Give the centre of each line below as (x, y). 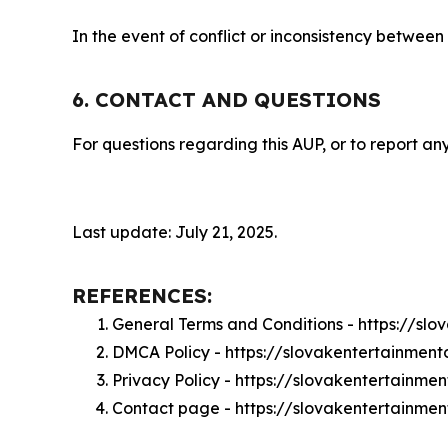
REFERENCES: (142, 295)
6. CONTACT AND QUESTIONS (226, 99)
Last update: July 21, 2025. (174, 231)
